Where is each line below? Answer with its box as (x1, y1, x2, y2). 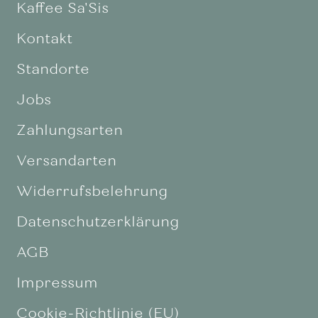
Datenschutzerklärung (16, 212, 179, 231)
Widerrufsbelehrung (16, 182, 168, 200)
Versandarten (16, 151, 116, 170)
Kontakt (16, 29, 72, 48)
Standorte (16, 60, 89, 78)
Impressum (16, 273, 98, 292)
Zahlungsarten (16, 121, 123, 139)
